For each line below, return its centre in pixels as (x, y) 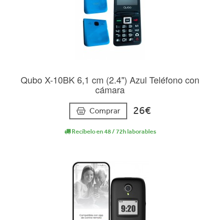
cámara (110, 90)
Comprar (105, 110)
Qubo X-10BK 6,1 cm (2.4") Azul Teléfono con (110, 80)
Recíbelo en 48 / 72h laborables (113, 131)
